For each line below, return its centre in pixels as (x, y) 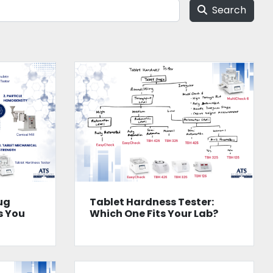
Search (229, 10)
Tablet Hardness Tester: (151, 202)
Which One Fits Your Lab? (154, 213)
